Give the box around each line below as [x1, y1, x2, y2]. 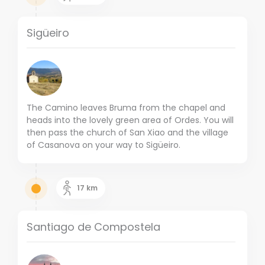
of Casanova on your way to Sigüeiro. [27, 139, 180, 151]
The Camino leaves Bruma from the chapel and [27, 102, 225, 114]
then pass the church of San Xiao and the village [27, 127, 228, 139]
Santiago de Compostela [27, 219, 160, 235]
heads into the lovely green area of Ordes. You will [27, 114, 234, 127]
